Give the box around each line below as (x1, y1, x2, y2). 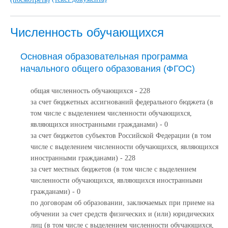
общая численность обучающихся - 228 (31, 87, 150, 95)
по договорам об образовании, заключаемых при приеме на (31, 198, 214, 207)
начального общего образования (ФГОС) (20, 63, 195, 74)
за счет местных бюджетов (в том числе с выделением (31, 165, 196, 173)
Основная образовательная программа (20, 51, 188, 62)
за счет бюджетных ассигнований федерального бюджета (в (31, 98, 213, 106)
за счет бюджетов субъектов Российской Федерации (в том (31, 131, 211, 139)
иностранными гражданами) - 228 (31, 154, 135, 162)
